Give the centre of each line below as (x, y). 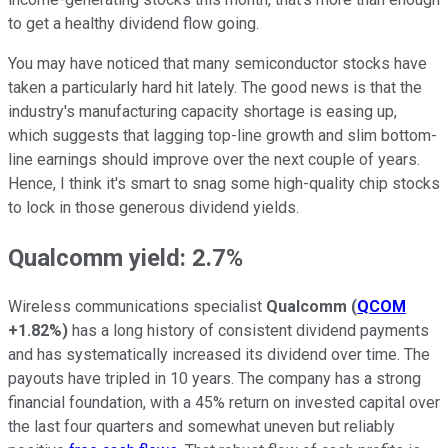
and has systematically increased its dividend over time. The (219, 355)
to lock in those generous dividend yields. (153, 207)
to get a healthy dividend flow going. (133, 23)
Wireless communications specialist (137, 307)
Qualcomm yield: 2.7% (125, 257)
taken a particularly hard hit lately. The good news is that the (215, 87)
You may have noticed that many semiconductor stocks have (217, 63)
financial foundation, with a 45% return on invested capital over (224, 403)
